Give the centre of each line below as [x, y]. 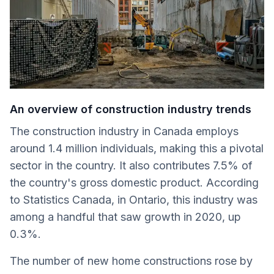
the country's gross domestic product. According [134, 183]
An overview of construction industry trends [131, 109]
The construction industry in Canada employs [124, 131]
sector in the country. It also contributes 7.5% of [131, 166]
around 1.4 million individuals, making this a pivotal [137, 149]
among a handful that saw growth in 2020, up [125, 217]
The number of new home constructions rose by [131, 261]
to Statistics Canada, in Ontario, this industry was [134, 200]
